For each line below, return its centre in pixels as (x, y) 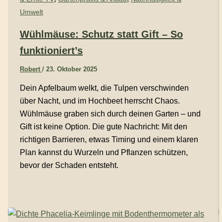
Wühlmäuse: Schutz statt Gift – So (101, 34)
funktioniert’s (51, 51)
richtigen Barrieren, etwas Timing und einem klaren (109, 140)
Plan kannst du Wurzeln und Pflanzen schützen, (104, 153)
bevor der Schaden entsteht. (69, 166)
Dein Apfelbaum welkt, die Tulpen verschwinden (104, 88)
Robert (31, 69)
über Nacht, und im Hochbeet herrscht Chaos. (100, 101)
